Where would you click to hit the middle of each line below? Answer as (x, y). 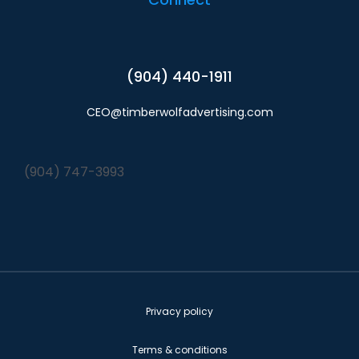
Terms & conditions (179, 349)
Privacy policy (179, 311)
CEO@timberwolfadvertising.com (179, 112)
